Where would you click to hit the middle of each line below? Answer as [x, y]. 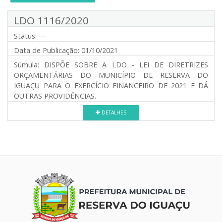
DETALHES [113, 112]
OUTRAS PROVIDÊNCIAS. [55, 96]
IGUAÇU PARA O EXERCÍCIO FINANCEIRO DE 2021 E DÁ [111, 85]
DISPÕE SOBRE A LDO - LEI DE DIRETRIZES [124, 64]
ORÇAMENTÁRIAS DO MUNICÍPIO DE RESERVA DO [111, 75]
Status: [25, 36]
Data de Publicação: [47, 50]
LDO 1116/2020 [51, 20]
